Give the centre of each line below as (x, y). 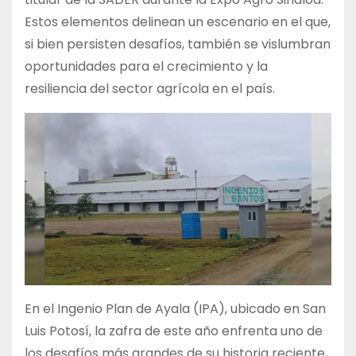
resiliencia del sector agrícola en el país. (150, 89)
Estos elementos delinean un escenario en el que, (178, 22)
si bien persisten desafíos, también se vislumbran (178, 44)
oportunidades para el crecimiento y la (146, 67)
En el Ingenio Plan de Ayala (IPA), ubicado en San (175, 309)
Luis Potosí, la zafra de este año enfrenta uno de (174, 331)
